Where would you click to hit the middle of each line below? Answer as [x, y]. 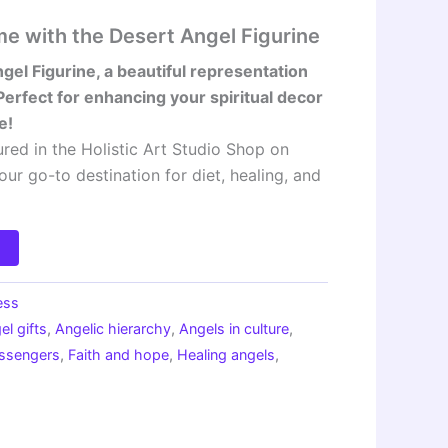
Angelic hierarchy [113, 328]
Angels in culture [234, 328]
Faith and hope [119, 354]
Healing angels [226, 354]
